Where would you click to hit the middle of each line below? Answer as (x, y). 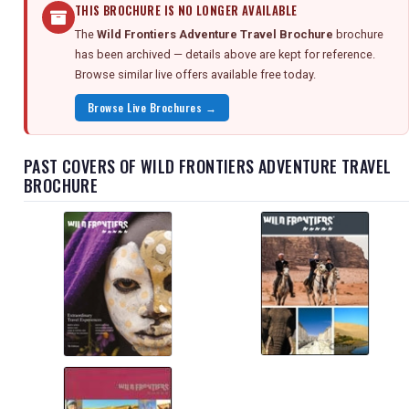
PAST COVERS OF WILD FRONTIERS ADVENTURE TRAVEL (208, 167)
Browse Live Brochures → (152, 108)
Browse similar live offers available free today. (195, 75)
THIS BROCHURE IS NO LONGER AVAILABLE (186, 11)
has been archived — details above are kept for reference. (225, 55)
